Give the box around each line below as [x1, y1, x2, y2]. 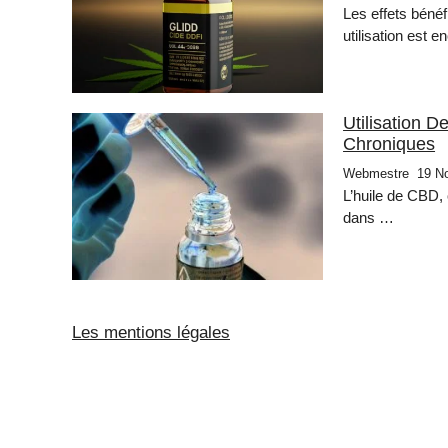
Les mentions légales [72, 323, 230, 343]
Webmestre [343, 165, 410, 181]
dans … [343, 208, 395, 226]
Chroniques [343, 133, 436, 154]
